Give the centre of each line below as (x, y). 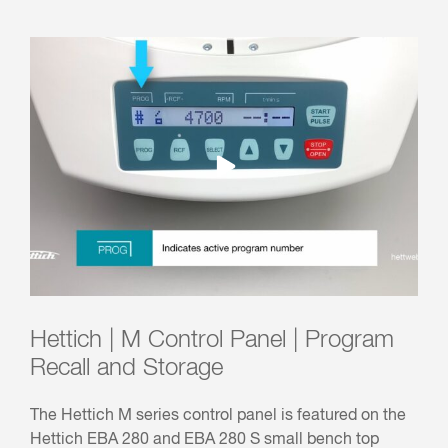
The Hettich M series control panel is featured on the (218, 415)
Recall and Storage (126, 367)
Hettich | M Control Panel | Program (212, 339)
